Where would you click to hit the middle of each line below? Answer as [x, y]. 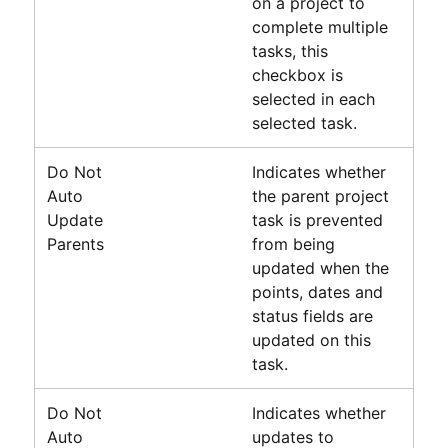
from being [293, 243]
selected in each [313, 98]
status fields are [312, 315]
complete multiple [319, 26]
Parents [75, 243]
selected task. [304, 122]
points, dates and [317, 291]
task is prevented [317, 219]
